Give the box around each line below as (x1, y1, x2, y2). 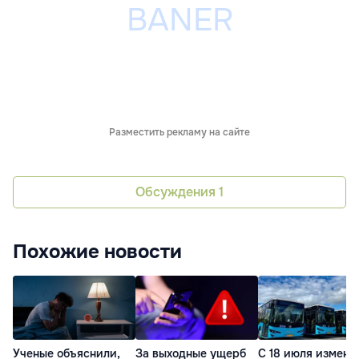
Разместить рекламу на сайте (109, 125, 250, 139)
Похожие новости (13, 239, 182, 264)
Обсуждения (135, 184, 219, 201)
